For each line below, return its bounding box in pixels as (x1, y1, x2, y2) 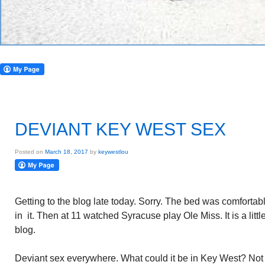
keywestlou (98, 148, 128, 155)
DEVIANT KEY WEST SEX (15, 119, 226, 139)
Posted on (15, 148, 45, 155)
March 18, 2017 (45, 148, 88, 155)
